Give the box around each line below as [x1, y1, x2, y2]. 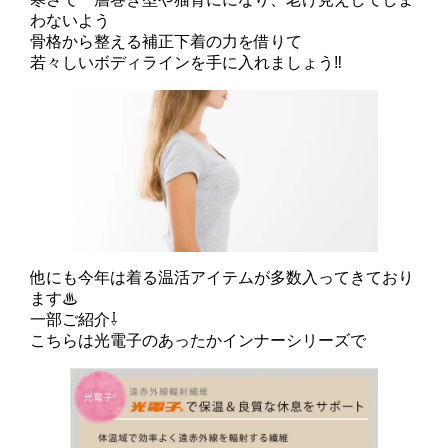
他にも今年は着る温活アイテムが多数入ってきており [30, 268, 414, 286]
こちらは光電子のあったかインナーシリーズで [30, 331, 366, 349]
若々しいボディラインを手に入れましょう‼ [30, 54, 342, 72]
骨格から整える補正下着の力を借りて [30, 33, 302, 51]
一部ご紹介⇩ [30, 310, 118, 328]
